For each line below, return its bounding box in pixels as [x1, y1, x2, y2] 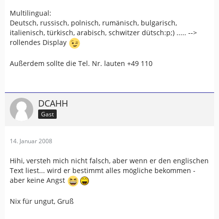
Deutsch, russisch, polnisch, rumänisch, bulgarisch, [10, 18, 177, 27]
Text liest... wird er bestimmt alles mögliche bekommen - [10, 165, 196, 175]
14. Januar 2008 [10, 136, 52, 145]
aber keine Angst [10, 175, 67, 185]
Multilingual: [10, 8, 51, 18]
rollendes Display [10, 37, 68, 47]
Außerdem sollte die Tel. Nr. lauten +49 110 [10, 58, 153, 68]
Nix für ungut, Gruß [10, 196, 74, 206]
